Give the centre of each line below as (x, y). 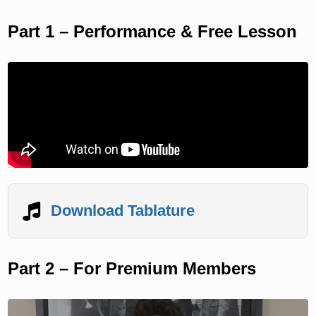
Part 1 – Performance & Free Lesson (153, 31)
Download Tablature (123, 211)
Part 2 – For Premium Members (132, 268)
